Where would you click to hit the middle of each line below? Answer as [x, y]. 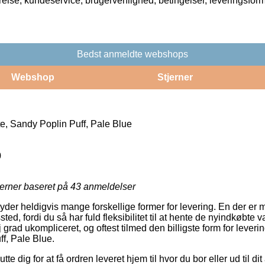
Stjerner [175, 77]
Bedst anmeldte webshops [132, 54]
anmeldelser [108, 186]
